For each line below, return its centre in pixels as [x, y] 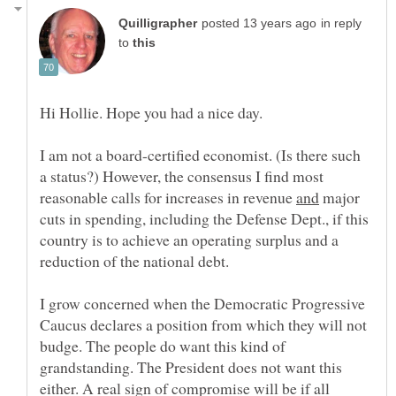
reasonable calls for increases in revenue [168, 198]
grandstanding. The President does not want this [191, 367]
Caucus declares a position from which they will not [203, 325]
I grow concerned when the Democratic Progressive [202, 304]
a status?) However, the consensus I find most [182, 176]
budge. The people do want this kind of [163, 346]
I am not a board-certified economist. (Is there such [200, 155]
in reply [341, 24]
